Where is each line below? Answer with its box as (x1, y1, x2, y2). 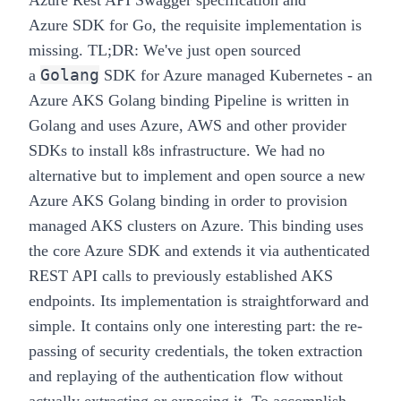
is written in (271, 91, 349, 110)
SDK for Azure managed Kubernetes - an (104, 66, 372, 85)
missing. (29, 41, 88, 60)
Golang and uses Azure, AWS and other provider (29, 116, 346, 135)
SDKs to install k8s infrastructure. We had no (29, 141, 325, 160)
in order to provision (214, 192, 347, 210)
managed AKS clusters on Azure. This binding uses (29, 217, 363, 235)
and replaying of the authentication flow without (29, 367, 343, 386)
